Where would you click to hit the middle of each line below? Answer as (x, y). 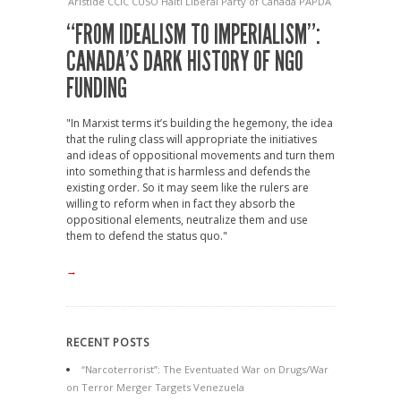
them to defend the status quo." (147, 236)
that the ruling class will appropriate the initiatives (192, 139)
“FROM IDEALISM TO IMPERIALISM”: (193, 35)
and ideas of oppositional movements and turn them (200, 155)
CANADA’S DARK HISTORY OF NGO (185, 62)
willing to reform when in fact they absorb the (181, 204)
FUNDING (97, 89)
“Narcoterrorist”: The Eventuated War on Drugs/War (205, 369)
